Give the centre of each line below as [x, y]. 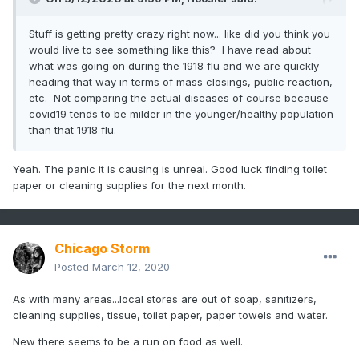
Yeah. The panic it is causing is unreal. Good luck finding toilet [170, 169]
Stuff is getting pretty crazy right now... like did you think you [179, 34]
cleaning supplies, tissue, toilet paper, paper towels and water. [170, 315]
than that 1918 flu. [74, 130]
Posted [73, 267]
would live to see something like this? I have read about [170, 50]
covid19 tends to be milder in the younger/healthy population [181, 114]
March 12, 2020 [131, 267]
